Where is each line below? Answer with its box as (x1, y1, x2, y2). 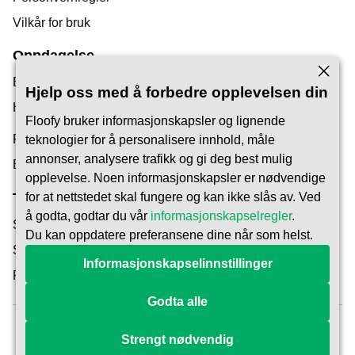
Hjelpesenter (13, 101, 85, 115)
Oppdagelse (13, 48, 94, 64)
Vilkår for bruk (13, 15, 90, 29)
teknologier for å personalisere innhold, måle (25, 133, 275, 147)
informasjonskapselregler (151, 209, 292, 223)
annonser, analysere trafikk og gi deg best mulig (25, 152, 292, 166)
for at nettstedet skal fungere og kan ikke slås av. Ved (25, 190, 321, 204)
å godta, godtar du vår (25, 209, 151, 223)
